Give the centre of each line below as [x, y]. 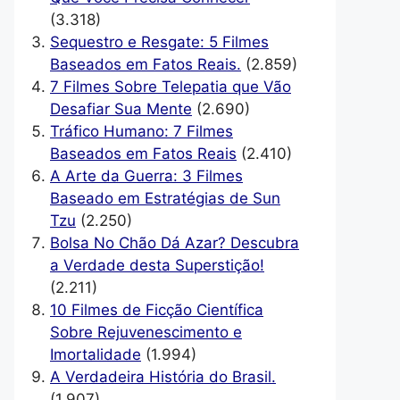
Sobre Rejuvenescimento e [146, 332]
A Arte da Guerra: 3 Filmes [146, 175]
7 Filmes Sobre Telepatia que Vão [171, 86]
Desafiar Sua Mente [121, 108]
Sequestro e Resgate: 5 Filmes [159, 42]
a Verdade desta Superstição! [157, 265]
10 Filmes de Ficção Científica [157, 309]
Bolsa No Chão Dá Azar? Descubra [175, 242]
